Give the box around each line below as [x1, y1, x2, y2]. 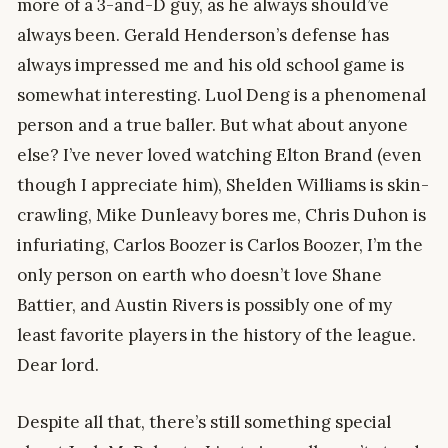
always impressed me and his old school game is [17, 53, 404, 76]
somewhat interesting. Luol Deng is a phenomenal [17, 83, 426, 106]
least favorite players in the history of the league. [17, 323, 416, 346]
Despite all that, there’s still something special [17, 410, 391, 433]
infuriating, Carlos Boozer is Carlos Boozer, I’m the [17, 233, 423, 256]
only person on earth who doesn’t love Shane [17, 263, 382, 286]
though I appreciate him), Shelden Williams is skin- [17, 173, 429, 196]
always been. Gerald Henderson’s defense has [17, 23, 389, 46]
